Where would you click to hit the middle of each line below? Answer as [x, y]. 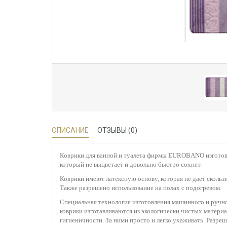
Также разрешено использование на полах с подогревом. [141, 188]
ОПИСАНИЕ [70, 130]
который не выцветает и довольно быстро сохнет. [131, 164]
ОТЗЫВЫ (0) [117, 130]
